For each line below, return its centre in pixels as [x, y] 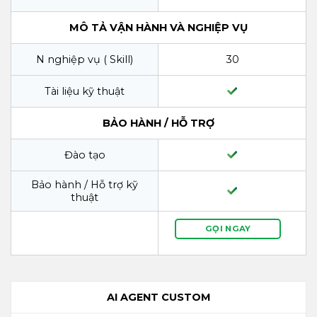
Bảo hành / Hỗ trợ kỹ [85, 184]
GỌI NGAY [228, 228]
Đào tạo [85, 155]
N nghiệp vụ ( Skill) [85, 59]
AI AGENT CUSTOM [158, 297]
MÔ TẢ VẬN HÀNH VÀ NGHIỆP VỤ [158, 27]
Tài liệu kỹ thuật [85, 91]
